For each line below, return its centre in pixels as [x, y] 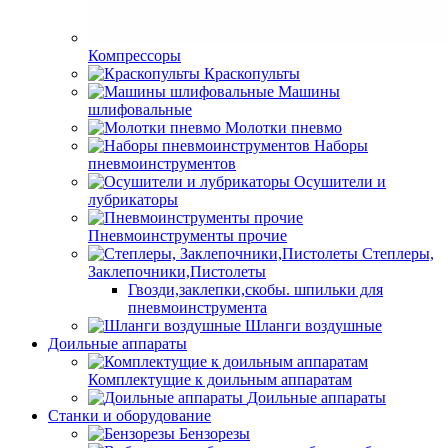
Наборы [341, 145]
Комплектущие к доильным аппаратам [220, 379]
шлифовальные [140, 109]
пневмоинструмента [197, 307]
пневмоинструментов [162, 163]
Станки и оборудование [129, 415]
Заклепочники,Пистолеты [177, 271]
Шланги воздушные [313, 325]
